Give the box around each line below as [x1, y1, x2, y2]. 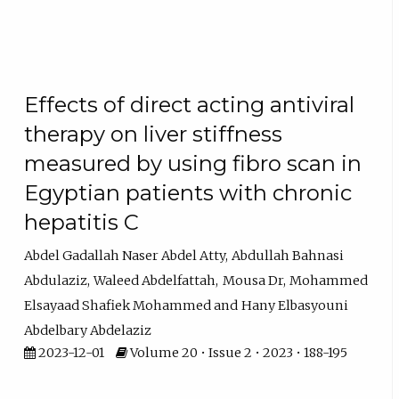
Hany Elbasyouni [241, 297, 349, 314]
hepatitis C [24, 208, 140, 235]
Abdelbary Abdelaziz [24, 322, 152, 339]
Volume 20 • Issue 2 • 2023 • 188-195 [127, 345, 348, 362]
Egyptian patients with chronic [24, 179, 353, 206]
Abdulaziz [24, 273, 88, 289]
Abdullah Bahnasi [232, 248, 345, 265]
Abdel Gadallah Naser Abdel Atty [24, 248, 226, 265]
